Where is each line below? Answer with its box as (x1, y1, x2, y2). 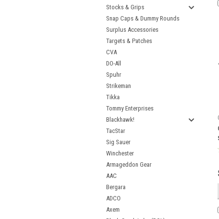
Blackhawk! (106, 116, 134, 123)
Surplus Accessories (106, 26, 158, 33)
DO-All (106, 60, 121, 67)
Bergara (106, 183, 126, 191)
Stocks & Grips (106, 3, 144, 11)
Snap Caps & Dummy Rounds (106, 15, 179, 22)
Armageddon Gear (106, 161, 152, 168)
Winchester (106, 150, 134, 157)
